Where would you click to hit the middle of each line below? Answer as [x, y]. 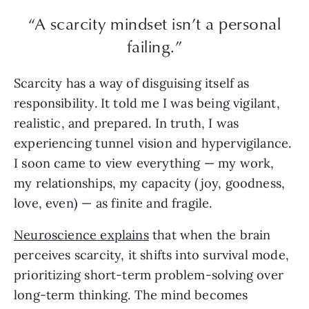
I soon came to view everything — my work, [144, 163]
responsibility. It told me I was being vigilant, [147, 103]
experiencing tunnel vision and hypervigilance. [153, 143]
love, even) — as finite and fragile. [115, 203]
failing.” [154, 46]
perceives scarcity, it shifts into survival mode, [151, 255]
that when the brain [210, 235]
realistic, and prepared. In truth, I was [127, 123]
